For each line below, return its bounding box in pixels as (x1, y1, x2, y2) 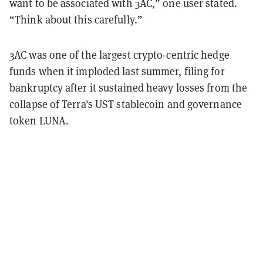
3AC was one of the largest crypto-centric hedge (9, 48, 230, 62)
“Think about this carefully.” (9, 12, 143, 26)
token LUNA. (9, 113, 72, 127)
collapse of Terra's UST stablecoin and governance (9, 97, 242, 111)
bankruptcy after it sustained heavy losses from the (9, 80, 248, 95)
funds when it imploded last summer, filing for (9, 64, 225, 78)
